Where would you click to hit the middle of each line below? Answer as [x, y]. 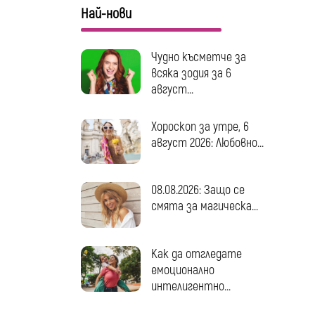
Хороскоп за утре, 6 [200, 127]
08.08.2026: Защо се [198, 191]
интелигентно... [191, 287]
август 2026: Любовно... [207, 143]
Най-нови [106, 13]
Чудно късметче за [198, 57]
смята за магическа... [204, 207]
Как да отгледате [196, 255]
